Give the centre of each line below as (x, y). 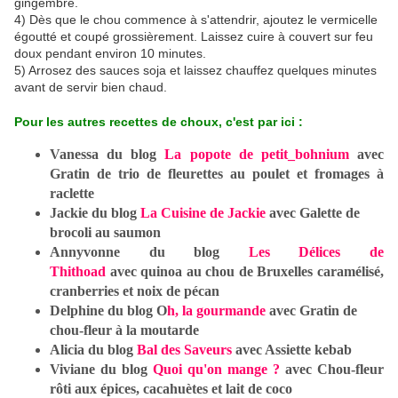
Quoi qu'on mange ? (216, 370)
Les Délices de (316, 252)
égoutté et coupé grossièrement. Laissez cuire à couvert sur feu (194, 37)
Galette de (330, 213)
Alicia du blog (93, 350)
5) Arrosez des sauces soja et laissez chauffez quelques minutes (195, 71)
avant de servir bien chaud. (91, 88)
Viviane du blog (101, 370)
